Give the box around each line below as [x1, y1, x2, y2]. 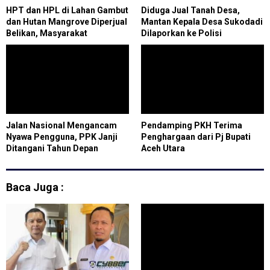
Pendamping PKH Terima [141, 120, 242, 130]
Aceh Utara [141, 143, 185, 153]
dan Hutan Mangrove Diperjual [6, 16, 127, 27]
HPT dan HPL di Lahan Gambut [6, 5, 128, 15]
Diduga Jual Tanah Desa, [141, 5, 240, 15]
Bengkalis [6, 62, 46, 72]
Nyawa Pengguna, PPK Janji [6, 131, 118, 142]
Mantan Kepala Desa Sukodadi [141, 16, 263, 27]
